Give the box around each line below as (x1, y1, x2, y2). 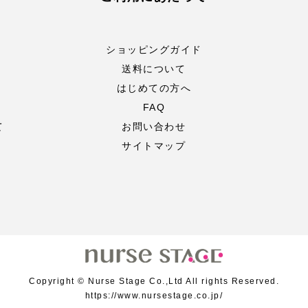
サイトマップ (122, 140, 186, 151)
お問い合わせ (122, 121, 186, 132)
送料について (122, 63, 186, 74)
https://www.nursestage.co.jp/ (85, 290, 223, 300)
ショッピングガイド (106, 44, 202, 55)
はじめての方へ (116, 82, 192, 93)
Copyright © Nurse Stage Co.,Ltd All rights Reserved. (29, 276, 279, 286)
